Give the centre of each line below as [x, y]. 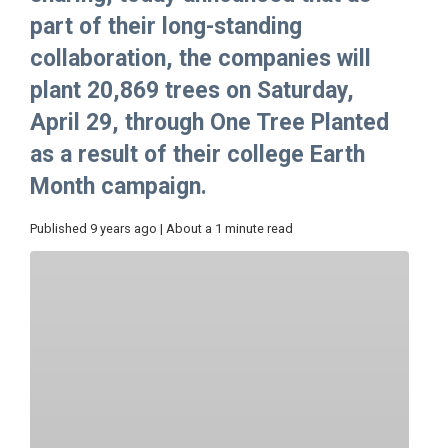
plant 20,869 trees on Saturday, [192, 91]
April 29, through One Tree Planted [209, 123]
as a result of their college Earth [197, 155]
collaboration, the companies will [200, 59]
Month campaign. [124, 187]
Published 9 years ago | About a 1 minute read [161, 229]
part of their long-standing [166, 27]
